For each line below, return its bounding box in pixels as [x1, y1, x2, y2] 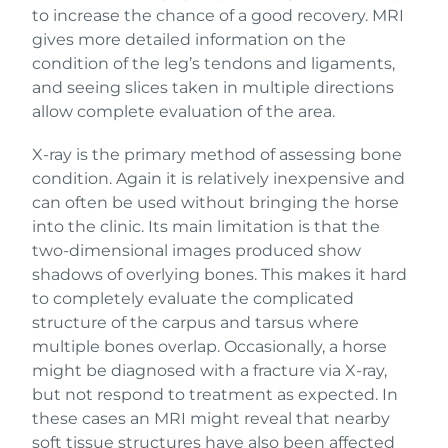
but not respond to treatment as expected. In [32, 384, 398, 404]
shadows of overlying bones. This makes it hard [32, 264, 407, 284]
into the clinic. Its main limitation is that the [32, 216, 380, 236]
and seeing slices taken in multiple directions [32, 77, 394, 97]
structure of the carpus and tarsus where [32, 312, 359, 332]
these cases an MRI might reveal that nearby [32, 408, 390, 428]
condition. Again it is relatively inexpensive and [32, 168, 405, 188]
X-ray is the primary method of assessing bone [32, 144, 402, 164]
